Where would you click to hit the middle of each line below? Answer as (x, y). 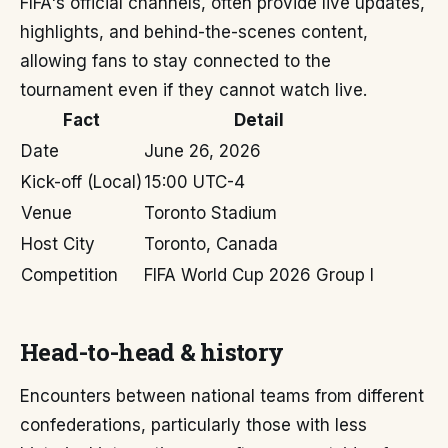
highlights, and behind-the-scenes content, (194, 32)
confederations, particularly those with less (193, 425)
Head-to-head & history (152, 352)
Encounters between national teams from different (222, 396)
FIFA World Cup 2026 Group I (259, 275)
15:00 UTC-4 (194, 182)
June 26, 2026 (202, 151)
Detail (259, 120)
